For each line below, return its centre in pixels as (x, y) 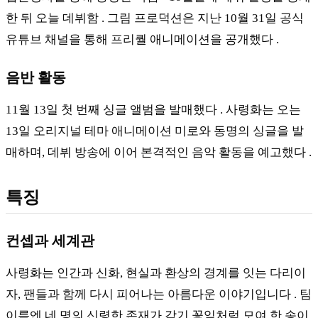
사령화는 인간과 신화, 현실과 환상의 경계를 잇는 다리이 (156, 273)
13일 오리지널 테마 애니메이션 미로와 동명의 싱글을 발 (155, 131)
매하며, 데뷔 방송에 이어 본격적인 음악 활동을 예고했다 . (159, 152)
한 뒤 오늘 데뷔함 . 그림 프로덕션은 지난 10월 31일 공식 (155, 18)
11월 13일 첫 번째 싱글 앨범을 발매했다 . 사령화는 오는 (153, 109)
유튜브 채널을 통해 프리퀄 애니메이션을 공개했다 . (142, 39)
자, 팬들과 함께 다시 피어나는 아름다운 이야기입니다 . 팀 (159, 294)
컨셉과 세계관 (50, 240)
